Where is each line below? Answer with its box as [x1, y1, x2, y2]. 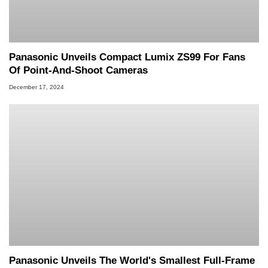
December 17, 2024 [9, 84, 64, 91]
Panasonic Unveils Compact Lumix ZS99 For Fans [9, 51, 245, 63]
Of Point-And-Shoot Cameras [9, 64, 148, 76]
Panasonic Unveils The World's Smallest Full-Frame [9, 254, 255, 266]
